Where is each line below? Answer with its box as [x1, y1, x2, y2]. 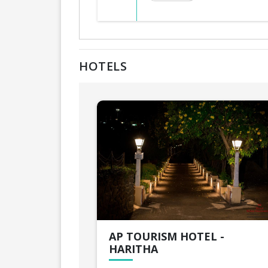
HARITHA [109, 241, 158, 256]
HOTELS [79, 57, 127, 74]
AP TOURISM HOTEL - [109, 229, 224, 243]
